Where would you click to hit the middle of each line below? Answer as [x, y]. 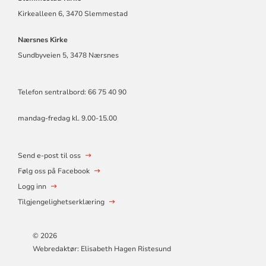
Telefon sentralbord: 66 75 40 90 [72, 92]
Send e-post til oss [49, 156]
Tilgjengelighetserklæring [61, 202]
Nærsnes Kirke [42, 40]
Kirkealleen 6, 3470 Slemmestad [72, 14]
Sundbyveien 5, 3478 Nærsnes [68, 56]
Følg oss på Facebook [53, 171]
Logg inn [32, 187]
